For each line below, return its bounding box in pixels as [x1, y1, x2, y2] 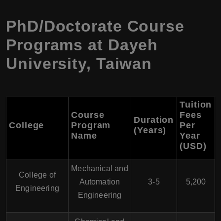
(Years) [134, 125, 167, 135]
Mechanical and [71, 164, 128, 173]
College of [19, 171, 56, 179]
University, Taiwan [6, 55, 152, 73]
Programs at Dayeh [6, 36, 158, 54]
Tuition [180, 100, 212, 110]
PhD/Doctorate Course [6, 17, 184, 35]
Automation [79, 178, 120, 186]
